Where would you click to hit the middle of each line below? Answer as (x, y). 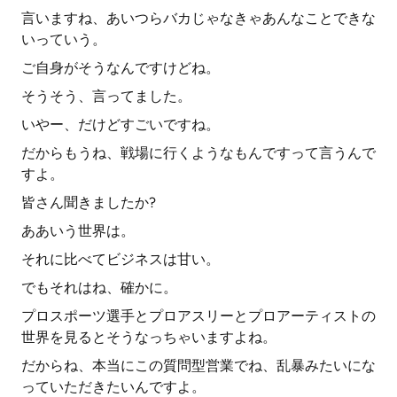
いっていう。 (64, 39)
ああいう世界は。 (78, 231)
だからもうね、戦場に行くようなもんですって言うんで (198, 153)
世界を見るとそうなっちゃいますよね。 (149, 337)
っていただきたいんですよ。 (113, 387)
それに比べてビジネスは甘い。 (121, 259)
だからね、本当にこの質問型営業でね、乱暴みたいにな (198, 366)
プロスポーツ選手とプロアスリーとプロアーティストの (198, 316)
